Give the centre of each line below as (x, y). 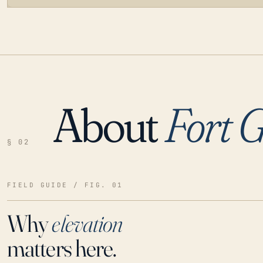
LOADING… (42, 117)
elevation (87, 223)
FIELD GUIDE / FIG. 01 (65, 185)
